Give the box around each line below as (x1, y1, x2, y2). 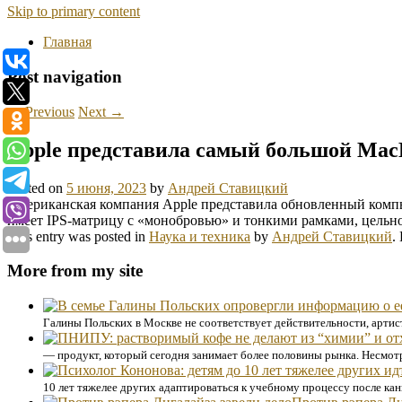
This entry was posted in (7, 228, 149, 244)
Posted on (7, 179, 66, 196)
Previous (22, 103, 74, 119)
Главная (43, 34, 92, 50)
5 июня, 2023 (66, 179, 146, 196)
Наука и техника (149, 228, 250, 244)
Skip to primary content (7, 4, 140, 20)
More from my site (7, 261, 143, 281)
